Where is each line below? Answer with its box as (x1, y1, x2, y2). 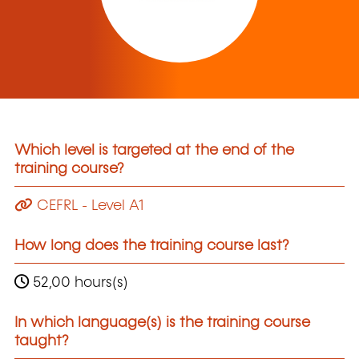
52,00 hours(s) (29, 275, 128, 290)
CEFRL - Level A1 (33, 198, 143, 213)
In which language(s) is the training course (14, 315, 310, 330)
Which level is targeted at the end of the (14, 143, 294, 159)
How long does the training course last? (14, 238, 289, 253)
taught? (14, 333, 69, 349)
